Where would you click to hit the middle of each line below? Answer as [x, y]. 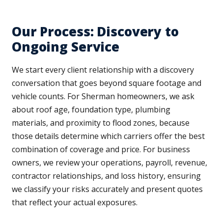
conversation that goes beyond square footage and [107, 83]
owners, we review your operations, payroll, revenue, [110, 163]
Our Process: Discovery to [95, 32]
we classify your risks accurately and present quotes [107, 189]
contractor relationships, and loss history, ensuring [106, 176]
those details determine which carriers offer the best [108, 136]
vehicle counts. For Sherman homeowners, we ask [103, 96]
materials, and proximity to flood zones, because [101, 123]
